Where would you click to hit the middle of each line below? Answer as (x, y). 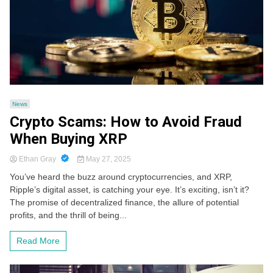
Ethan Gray (37, 159)
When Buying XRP (69, 139)
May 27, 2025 (107, 159)
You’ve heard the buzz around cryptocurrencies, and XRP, (121, 177)
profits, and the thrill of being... (68, 215)
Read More (38, 241)
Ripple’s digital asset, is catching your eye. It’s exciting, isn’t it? (129, 190)
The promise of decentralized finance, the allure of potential (124, 203)
